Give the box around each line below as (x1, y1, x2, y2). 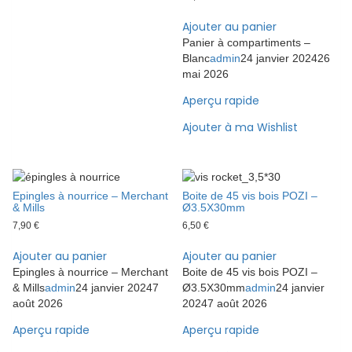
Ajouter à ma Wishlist (182, 119, 299, 136)
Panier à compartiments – (182, 36, 311, 49)
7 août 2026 (207, 297, 268, 310)
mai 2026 (182, 68, 229, 81)
